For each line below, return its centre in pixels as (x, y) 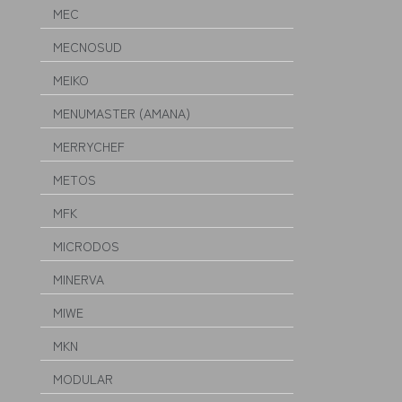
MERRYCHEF (89, 146)
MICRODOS (86, 246)
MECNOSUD (87, 47)
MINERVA (79, 279)
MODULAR (83, 379)
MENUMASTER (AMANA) (122, 113)
